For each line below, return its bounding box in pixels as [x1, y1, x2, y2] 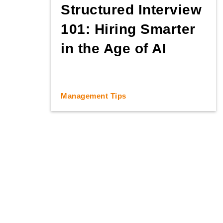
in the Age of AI [61, 40, 166, 56]
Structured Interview [61, 1, 202, 17]
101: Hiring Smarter [61, 21, 196, 37]
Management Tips [61, 92, 126, 101]
